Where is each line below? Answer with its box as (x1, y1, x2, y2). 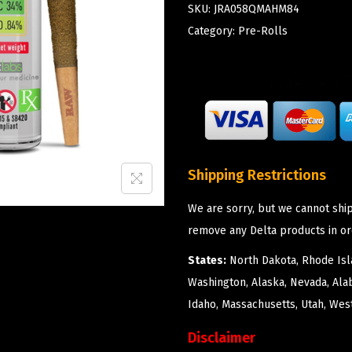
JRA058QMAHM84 (214, 2, 299, 16)
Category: (188, 24, 238, 38)
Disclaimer (188, 328, 255, 346)
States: (188, 253, 226, 267)
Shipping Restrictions (188, 166, 326, 184)
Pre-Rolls (238, 24, 288, 38)
